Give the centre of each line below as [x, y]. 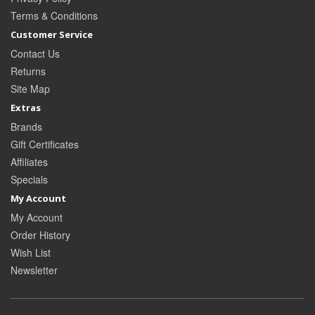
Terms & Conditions [54, 16]
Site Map [30, 89]
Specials [29, 180]
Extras [26, 108]
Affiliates [29, 162]
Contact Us [35, 54]
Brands [26, 127]
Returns [28, 71]
